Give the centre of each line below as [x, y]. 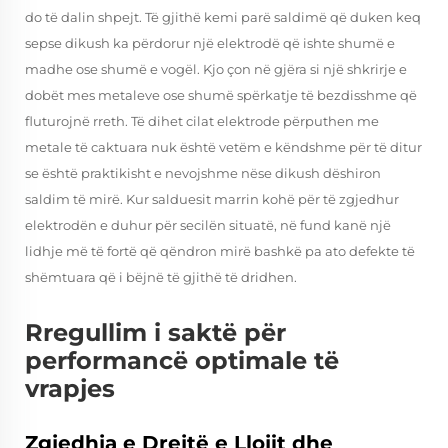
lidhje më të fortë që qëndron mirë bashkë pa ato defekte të [220, 251]
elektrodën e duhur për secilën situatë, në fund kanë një [208, 225]
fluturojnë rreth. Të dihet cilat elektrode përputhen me [202, 121]
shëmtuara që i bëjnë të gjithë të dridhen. [161, 277]
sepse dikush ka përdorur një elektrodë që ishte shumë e [210, 43]
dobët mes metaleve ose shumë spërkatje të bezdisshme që [221, 95]
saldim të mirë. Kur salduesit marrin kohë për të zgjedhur [212, 199]
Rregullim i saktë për [155, 332]
